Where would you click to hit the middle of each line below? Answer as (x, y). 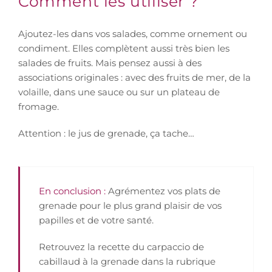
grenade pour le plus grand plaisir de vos (130, 205)
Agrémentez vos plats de (164, 191)
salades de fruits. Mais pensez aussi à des (110, 63)
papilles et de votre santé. (96, 220)
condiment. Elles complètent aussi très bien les (124, 48)
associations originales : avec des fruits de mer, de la (134, 77)
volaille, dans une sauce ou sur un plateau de (119, 92)
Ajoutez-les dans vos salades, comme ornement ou (133, 33)
